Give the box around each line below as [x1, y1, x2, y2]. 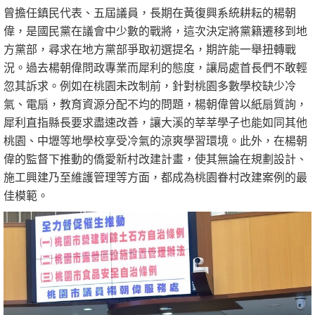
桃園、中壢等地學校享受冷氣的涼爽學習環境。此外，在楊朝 [4, 131, 307, 148]
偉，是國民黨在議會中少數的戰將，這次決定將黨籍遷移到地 [4, 22, 307, 39]
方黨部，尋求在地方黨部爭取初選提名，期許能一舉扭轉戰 [4, 40, 296, 57]
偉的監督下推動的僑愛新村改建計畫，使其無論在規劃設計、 [4, 150, 307, 167]
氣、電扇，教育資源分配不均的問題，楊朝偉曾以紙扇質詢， [4, 95, 307, 112]
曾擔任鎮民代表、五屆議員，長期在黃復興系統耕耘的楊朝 [4, 4, 296, 20]
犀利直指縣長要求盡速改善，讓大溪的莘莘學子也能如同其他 [4, 113, 307, 130]
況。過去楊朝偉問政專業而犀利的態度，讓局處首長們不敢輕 [4, 58, 307, 75]
